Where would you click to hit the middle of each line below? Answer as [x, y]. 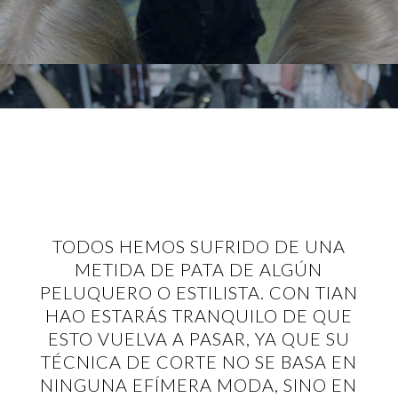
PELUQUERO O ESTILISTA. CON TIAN [199, 292]
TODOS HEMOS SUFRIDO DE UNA [199, 246]
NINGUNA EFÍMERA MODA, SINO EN [199, 385]
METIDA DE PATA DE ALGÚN [199, 269]
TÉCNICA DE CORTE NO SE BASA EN [199, 362]
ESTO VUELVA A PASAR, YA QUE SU [199, 338]
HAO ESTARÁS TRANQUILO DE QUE [199, 315]
